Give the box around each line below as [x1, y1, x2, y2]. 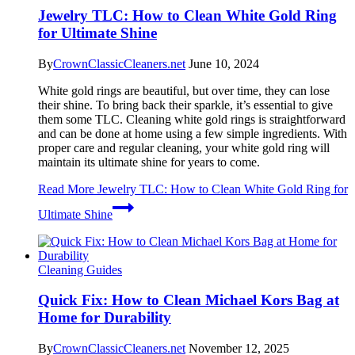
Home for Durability [38, 309, 171, 326]
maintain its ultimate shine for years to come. [38, 155, 260, 169]
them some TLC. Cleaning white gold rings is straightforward [38, 112, 345, 126]
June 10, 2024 [189, 56, 259, 71]
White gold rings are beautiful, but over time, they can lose [38, 83, 330, 97]
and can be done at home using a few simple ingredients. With [38, 126, 347, 140]
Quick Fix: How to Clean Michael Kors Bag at [38, 292, 339, 309]
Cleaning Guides [38, 262, 122, 277]
